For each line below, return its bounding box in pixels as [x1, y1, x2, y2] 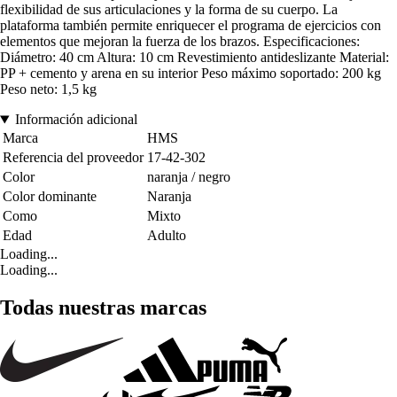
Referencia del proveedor [3, 150, 144, 166]
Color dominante [3, 189, 97, 205]
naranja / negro [147, 169, 230, 185]
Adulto [147, 228, 186, 244]
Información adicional [14, 112, 137, 128]
